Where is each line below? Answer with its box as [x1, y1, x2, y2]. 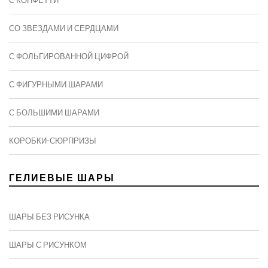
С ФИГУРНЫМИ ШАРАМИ [9, 80, 103, 90]
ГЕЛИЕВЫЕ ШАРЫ [9, 172, 115, 184]
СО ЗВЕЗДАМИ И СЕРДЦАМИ [9, 23, 118, 33]
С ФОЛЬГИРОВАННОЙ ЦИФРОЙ [9, 51, 129, 62]
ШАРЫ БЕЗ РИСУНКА [9, 212, 90, 222]
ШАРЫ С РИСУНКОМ [9, 240, 87, 250]
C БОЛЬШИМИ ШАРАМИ [9, 108, 99, 118]
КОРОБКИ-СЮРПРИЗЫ [9, 136, 96, 146]
